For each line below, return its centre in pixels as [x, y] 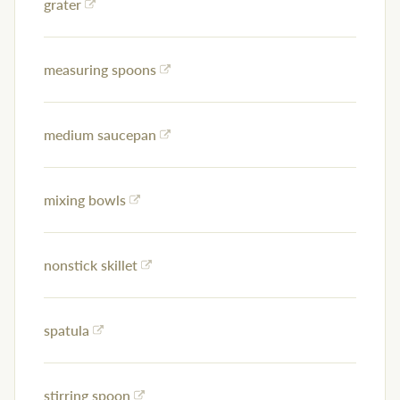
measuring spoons [100, 70]
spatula [67, 330]
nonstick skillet [91, 265]
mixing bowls [85, 200]
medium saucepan [100, 135]
